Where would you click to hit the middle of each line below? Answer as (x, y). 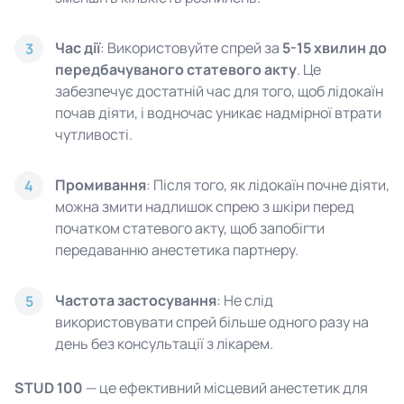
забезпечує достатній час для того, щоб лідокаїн (219, 91)
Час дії (78, 48)
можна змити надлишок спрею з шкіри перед (205, 207)
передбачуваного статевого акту (176, 69)
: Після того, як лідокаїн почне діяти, (268, 185)
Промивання (101, 185)
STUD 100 (49, 388)
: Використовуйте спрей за (191, 48)
